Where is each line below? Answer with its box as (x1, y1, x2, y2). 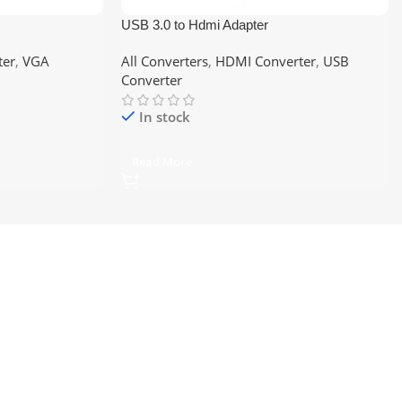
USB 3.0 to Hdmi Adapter (120, 16, 268, 32)
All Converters (120, 51, 208, 70)
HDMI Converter (214, 51, 316, 70)
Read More (131, 153, 192, 170)
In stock (138, 107, 190, 126)
